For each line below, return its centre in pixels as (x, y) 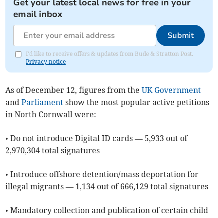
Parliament (43, 102)
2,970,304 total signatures (53, 151)
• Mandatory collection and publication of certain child (107, 210)
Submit (180, 36)
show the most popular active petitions (136, 102)
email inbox (38, 14)
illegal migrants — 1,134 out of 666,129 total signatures (107, 187)
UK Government (172, 90)
